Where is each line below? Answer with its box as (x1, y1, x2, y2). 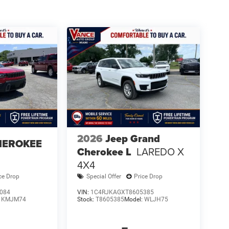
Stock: (77, 195, 96, 203)
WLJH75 (144, 195, 168, 203)
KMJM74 (1, 195, 27, 203)
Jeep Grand (105, 130, 160, 146)
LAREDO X (136, 144, 184, 159)
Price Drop (133, 173, 163, 180)
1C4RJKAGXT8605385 (90, 188, 154, 196)
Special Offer (86, 173, 121, 180)
